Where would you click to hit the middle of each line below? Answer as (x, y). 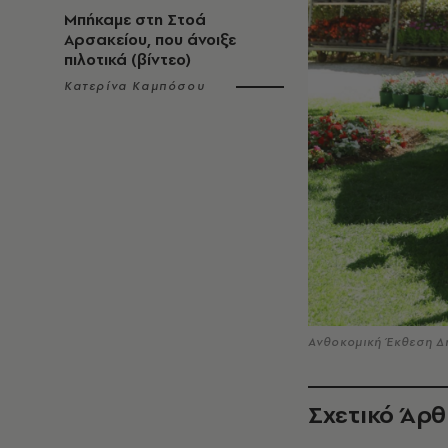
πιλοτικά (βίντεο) (127, 59)
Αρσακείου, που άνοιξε (150, 39)
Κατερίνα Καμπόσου (135, 86)
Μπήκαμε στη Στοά (135, 19)
